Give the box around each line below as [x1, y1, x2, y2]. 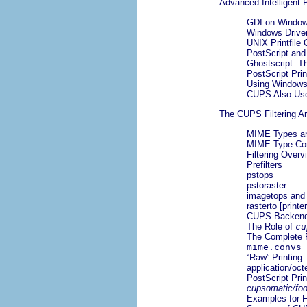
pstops [247, 170, 273, 181]
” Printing [267, 252, 302, 263]
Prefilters [247, 160, 282, 171]
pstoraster [247, 180, 286, 191]
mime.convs [247, 242, 302, 253]
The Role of [247, 221, 295, 232]
